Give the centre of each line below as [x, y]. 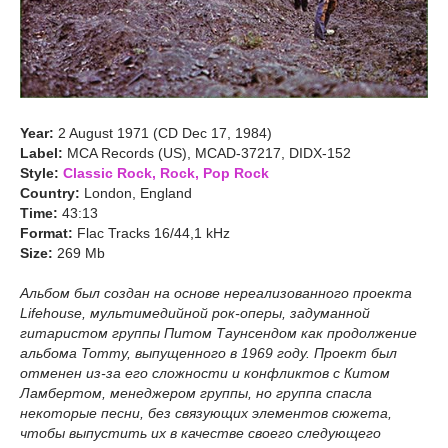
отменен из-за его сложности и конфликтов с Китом [205, 373]
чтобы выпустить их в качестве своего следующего [200, 433]
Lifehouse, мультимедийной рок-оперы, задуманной [195, 313]
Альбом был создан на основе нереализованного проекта [216, 293]
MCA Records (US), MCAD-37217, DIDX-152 [207, 153]
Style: [41, 173]
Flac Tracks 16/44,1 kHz [151, 233]
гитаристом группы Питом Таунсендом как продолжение [218, 333]
